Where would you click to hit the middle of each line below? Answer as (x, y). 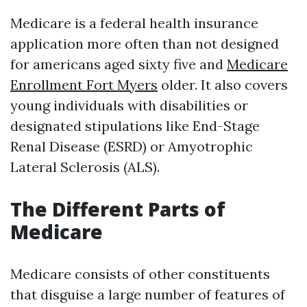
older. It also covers (223, 85)
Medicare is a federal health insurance (134, 23)
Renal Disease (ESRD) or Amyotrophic (132, 146)
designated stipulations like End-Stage (135, 126)
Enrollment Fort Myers (84, 85)
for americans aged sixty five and (119, 64)
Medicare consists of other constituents (140, 274)
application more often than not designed (145, 44)
